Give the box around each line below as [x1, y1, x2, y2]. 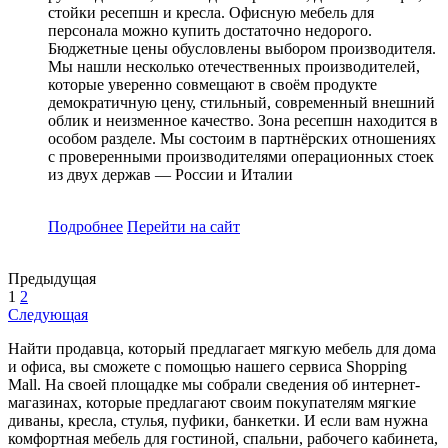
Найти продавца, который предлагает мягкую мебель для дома [8, 339, 436, 357]
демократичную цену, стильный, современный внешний [48, 93, 435, 111]
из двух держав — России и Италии [48, 165, 293, 183]
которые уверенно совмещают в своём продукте [48, 75, 377, 93]
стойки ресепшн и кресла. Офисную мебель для [48, 3, 374, 21]
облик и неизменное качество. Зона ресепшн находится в [48, 111, 438, 129]
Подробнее [48, 217, 123, 235]
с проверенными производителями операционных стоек [48, 147, 434, 165]
